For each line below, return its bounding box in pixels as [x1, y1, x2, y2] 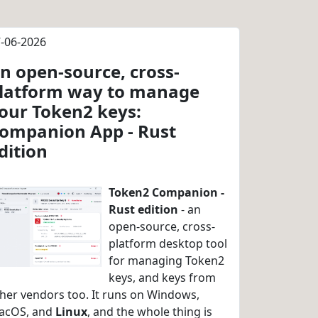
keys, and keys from [109, 270, 216, 285]
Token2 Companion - [109, 185, 224, 200]
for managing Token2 [109, 253, 224, 268]
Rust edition [109, 202, 178, 217]
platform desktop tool [109, 236, 227, 251]
